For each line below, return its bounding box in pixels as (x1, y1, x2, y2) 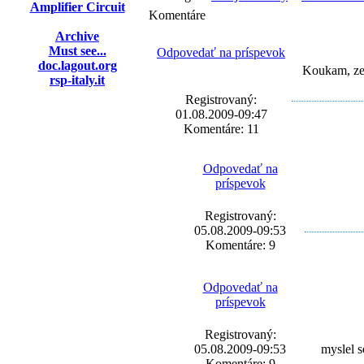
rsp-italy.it (50, 73, 105, 87)
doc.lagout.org (37, 58, 117, 72)
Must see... (48, 44, 106, 58)
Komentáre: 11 (183, 122, 259, 136)
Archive (55, 29, 99, 43)
